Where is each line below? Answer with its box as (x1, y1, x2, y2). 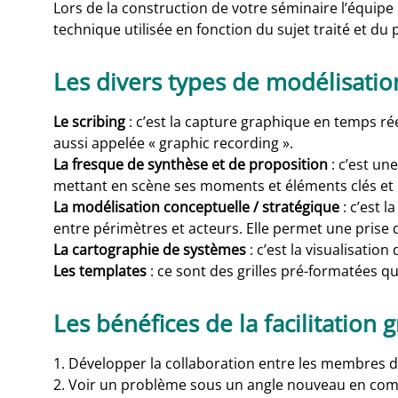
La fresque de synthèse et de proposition (53, 155, 331, 175)
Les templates (53, 261, 147, 282)
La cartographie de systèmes (53, 240, 246, 260)
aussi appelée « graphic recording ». (53, 133, 293, 154)
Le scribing (53, 112, 129, 132)
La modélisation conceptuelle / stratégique (53, 197, 339, 218)
